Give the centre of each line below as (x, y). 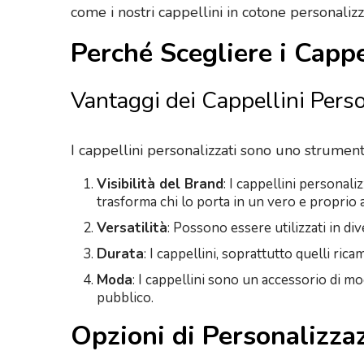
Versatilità (132, 227)
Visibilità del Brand (160, 184)
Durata (120, 253)
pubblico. (125, 297)
